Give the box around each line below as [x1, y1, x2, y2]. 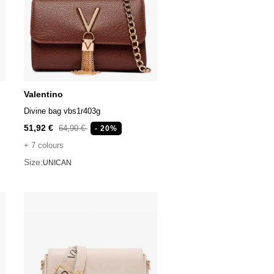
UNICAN [42, 158, 72, 167]
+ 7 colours [23, 141, 64, 150]
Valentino [23, 89, 63, 100]
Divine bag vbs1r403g [23, 106, 100, 116]
